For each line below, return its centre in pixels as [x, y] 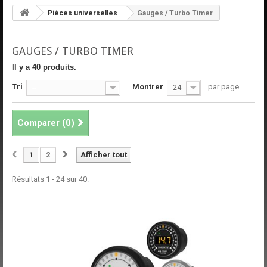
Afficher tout [104, 154]
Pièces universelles [83, 13]
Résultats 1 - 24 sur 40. [50, 179]
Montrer [148, 86]
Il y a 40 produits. [44, 67]
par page [223, 86]
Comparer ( [41, 122]
